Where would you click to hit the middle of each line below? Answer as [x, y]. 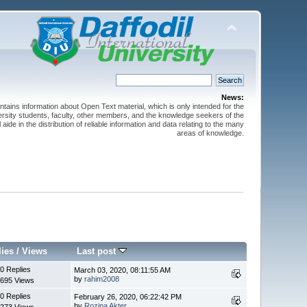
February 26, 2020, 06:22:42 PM [128, 296]
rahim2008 [102, 279]
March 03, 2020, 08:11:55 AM [123, 270]
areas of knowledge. [210, 133]
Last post [98, 251]
